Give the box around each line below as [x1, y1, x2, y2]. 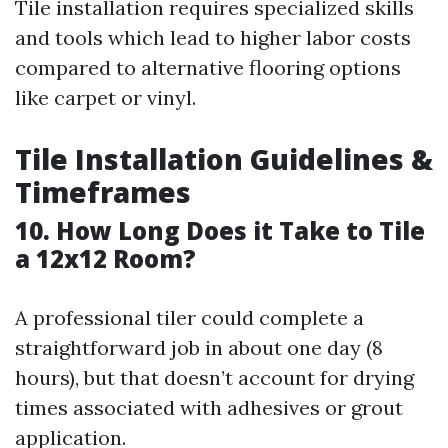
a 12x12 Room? [15, 242, 196, 275]
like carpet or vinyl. [15, 85, 196, 110]
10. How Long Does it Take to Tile [15, 214, 425, 247]
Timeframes [15, 173, 191, 211]
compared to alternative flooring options [15, 55, 401, 80]
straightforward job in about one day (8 [15, 335, 383, 360]
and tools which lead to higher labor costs [15, 25, 411, 50]
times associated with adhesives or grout [15, 395, 403, 420]
